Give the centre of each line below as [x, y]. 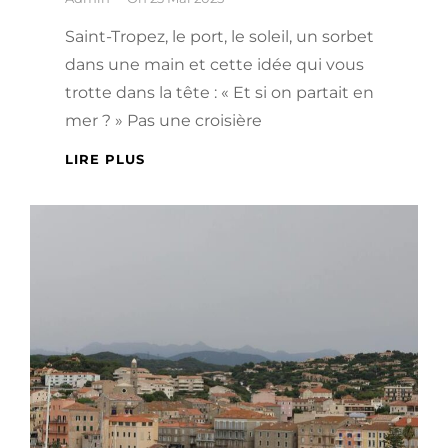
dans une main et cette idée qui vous [214, 64]
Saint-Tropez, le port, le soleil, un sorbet [219, 36]
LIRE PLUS [105, 158]
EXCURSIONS [193, 199]
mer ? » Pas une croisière [163, 120]
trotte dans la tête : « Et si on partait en [219, 92]
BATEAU [175, 241]
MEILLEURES [192, 178]
